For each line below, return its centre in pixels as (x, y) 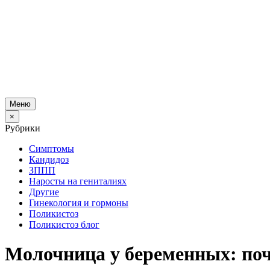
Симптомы (52, 149)
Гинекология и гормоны (79, 203)
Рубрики (23, 128)
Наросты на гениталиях (78, 181)
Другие (44, 192)
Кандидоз (49, 159)
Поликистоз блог (64, 224)
